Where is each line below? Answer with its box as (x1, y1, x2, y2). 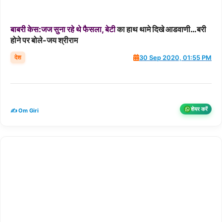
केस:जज (27, 24, 52, 35)
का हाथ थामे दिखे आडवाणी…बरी (115, 24, 206, 35)
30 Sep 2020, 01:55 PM (139, 54, 212, 61)
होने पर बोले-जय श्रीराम (10, 35, 78, 46)
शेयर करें (191, 105, 208, 112)
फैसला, (83, 24, 104, 35)
